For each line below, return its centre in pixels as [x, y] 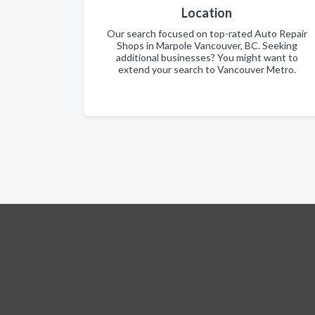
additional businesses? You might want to [207, 57]
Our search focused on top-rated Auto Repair [207, 33]
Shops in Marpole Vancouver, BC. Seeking [207, 45]
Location [207, 12]
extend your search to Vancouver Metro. [207, 69]
